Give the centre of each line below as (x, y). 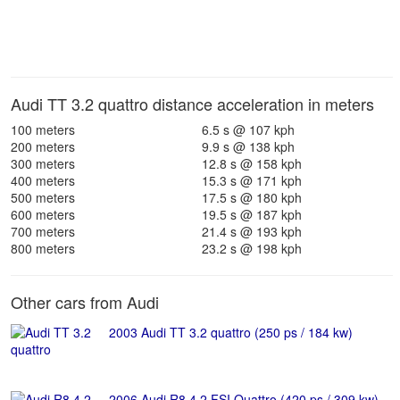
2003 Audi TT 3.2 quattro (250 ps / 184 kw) (231, 332)
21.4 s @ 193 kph (252, 231)
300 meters (43, 163)
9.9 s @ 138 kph (248, 146)
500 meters (43, 197)
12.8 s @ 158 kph (252, 163)
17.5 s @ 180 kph (252, 197)
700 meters (43, 231)
